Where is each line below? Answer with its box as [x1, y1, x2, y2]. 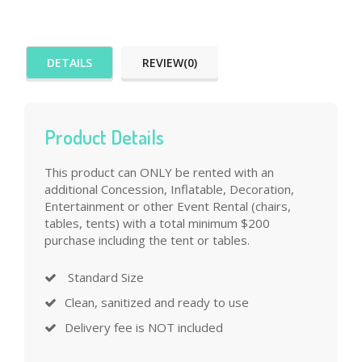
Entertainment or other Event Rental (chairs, [44, 198, 291, 215]
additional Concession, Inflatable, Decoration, [44, 181, 294, 198]
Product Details [44, 124, 164, 150]
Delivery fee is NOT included [65, 319, 223, 336]
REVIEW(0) [142, 55, 197, 71]
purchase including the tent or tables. [44, 232, 250, 249]
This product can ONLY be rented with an [44, 164, 274, 181]
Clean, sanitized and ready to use [65, 294, 249, 311]
